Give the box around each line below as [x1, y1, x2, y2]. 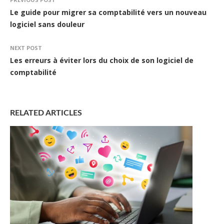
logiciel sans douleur [10, 19, 84, 29]
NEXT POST [10, 44, 42, 52]
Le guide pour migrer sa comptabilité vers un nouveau [10, 7, 206, 17]
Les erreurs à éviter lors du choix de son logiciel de [10, 55, 193, 65]
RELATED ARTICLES [10, 109, 82, 117]
